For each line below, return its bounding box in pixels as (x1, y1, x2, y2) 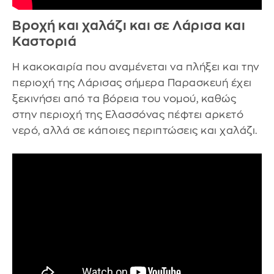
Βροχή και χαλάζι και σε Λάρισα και (12, 19, 245, 32)
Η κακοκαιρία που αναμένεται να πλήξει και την (12, 62, 259, 73)
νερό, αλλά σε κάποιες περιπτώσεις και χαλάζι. (12, 125, 257, 136)
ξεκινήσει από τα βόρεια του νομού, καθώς (12, 94, 236, 105)
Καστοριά (12, 35, 76, 48)
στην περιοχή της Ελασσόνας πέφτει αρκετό (12, 109, 243, 120)
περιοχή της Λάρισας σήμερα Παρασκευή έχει (12, 78, 252, 89)
